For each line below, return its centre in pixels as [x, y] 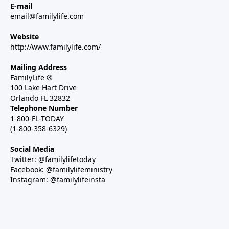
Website [25, 36]
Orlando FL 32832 [40, 98]
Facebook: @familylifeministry [61, 169]
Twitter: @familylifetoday [53, 159]
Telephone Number [44, 108]
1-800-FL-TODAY [37, 118]
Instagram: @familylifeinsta [58, 179]
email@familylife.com [47, 16]
